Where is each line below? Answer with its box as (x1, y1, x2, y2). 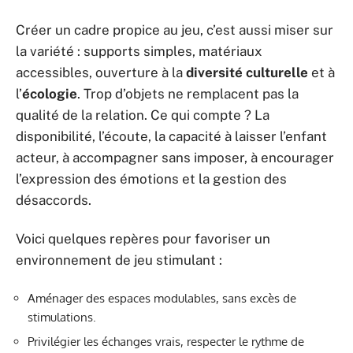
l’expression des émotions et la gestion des (16, 170, 287, 187)
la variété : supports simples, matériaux (16, 43, 262, 59)
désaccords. (16, 191, 91, 208)
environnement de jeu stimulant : (16, 252, 222, 268)
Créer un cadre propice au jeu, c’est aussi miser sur (16, 21, 333, 38)
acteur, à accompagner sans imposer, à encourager (16, 149, 334, 165)
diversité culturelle (186, 64, 308, 80)
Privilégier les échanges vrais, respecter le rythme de (28, 334, 304, 349)
